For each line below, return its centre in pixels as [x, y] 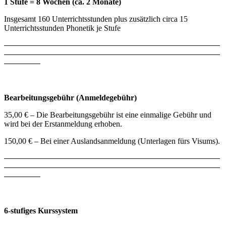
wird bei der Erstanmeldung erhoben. [63, 124]
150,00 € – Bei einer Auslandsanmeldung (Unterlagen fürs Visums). [112, 141]
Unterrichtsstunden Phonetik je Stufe [62, 28]
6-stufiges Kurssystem [41, 210]
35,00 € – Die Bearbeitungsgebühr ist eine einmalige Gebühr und [108, 115]
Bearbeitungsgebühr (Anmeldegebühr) [70, 97]
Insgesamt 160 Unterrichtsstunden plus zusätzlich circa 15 [96, 19]
